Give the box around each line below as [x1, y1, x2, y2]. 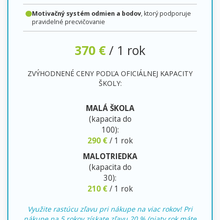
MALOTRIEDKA [82, 151, 137, 162]
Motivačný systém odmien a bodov [31, 9, 141, 18]
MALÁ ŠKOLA [85, 103, 135, 113]
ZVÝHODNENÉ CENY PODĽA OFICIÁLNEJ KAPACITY [27, 68, 192, 78]
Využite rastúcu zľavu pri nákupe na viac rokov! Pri [27, 204, 192, 214]
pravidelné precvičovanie [31, 17, 105, 26]
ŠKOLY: [98, 78, 122, 88]
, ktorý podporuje [140, 9, 191, 18]
